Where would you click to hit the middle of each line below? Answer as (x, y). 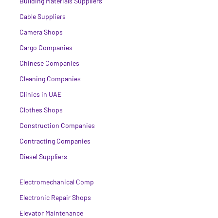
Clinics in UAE (40, 94)
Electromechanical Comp (57, 182)
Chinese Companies (49, 63)
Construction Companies (57, 126)
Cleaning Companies (50, 79)
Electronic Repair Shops (55, 198)
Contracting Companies (55, 141)
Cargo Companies (46, 48)
